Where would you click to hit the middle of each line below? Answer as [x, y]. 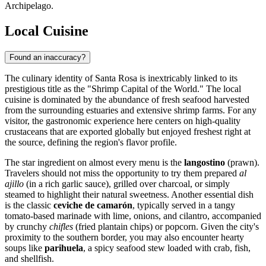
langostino [205, 163]
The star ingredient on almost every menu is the [94, 163]
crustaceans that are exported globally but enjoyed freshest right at [128, 132]
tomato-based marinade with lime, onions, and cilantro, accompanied [133, 216]
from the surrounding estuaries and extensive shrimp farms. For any [131, 110]
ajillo [14, 184]
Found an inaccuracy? [47, 58]
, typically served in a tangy [184, 205]
